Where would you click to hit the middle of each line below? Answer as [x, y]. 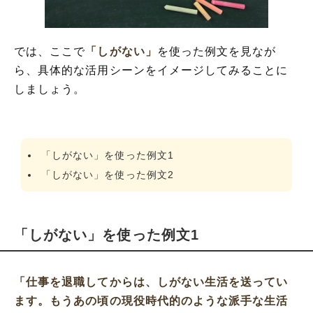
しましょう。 [50, 89]
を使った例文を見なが [217, 52]
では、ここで [50, 52]
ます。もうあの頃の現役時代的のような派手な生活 [151, 301]
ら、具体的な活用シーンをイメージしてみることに [151, 71]
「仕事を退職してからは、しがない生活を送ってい [151, 282]
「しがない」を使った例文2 [108, 175]
